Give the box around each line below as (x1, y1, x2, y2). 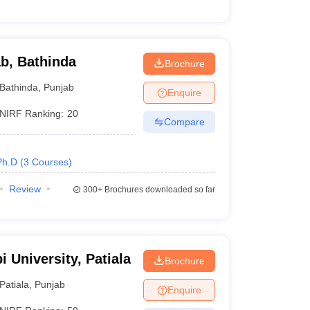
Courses (31, 156, 69, 167)
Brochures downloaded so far (102, 185, 215, 194)
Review (8, 183, 41, 194)
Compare (163, 116, 205, 127)
